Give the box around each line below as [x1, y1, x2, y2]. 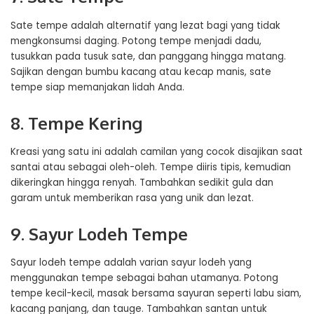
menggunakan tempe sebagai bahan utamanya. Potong [11, 271, 278, 285]
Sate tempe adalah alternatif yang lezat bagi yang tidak [11, 18, 280, 32]
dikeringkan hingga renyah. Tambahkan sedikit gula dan [11, 175, 273, 189]
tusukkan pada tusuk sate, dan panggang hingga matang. [11, 49, 286, 63]
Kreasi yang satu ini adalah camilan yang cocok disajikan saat [11, 144, 303, 158]
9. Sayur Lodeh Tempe [11, 222, 188, 245]
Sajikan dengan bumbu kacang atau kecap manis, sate [11, 64, 271, 78]
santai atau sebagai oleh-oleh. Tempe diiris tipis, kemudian [11, 160, 291, 174]
